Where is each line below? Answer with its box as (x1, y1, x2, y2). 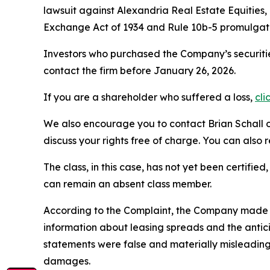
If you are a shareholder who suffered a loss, (43, 90, 255, 103)
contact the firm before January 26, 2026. (43, 64, 236, 77)
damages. (43, 254, 90, 267)
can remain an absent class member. (43, 177, 212, 190)
